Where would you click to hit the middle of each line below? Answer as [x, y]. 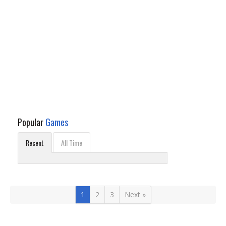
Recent [35, 143]
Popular [32, 122]
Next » [135, 194]
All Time [72, 143]
